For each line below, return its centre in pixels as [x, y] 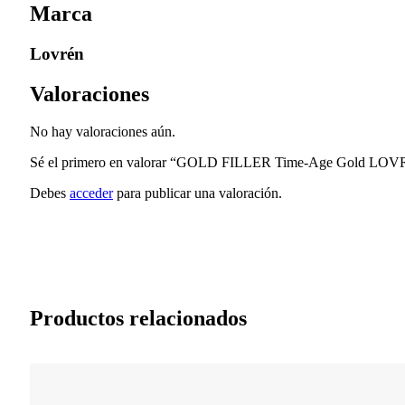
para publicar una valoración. [198, 193]
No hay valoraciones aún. [103, 132]
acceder [91, 193]
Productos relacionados [138, 319]
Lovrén [57, 53]
